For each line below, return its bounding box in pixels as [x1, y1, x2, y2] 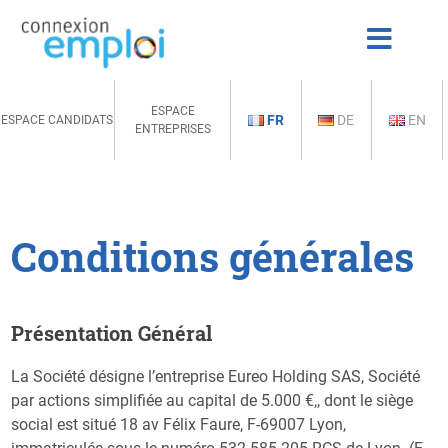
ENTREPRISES [134, 122, 211, 136]
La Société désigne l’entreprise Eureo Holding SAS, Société [11, 366, 421, 386]
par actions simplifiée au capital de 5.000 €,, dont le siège [11, 390, 414, 410]
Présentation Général [11, 319, 213, 346]
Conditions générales [11, 229, 415, 283]
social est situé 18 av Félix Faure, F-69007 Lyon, [11, 414, 347, 434]
